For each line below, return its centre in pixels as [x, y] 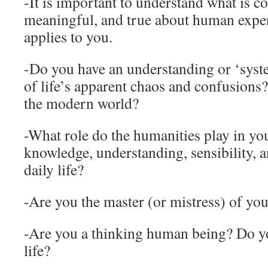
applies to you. [68, 36]
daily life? [54, 169]
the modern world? [81, 103]
